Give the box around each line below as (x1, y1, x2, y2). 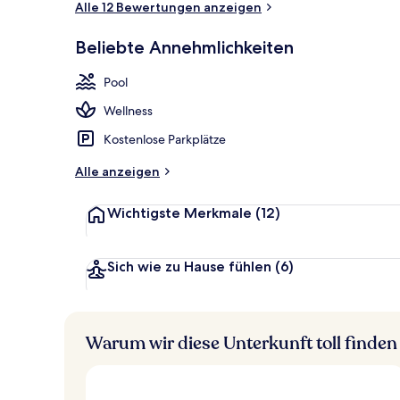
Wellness (104, 102, 153, 119)
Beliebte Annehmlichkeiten (75, 36, 294, 58)
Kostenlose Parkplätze (104, 130, 226, 147)
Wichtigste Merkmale (107, 204, 252, 221)
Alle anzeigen (75, 162, 160, 179)
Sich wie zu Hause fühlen (107, 257, 271, 275)
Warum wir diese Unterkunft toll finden (86, 330, 397, 355)
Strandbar (330, 48, 384, 64)
